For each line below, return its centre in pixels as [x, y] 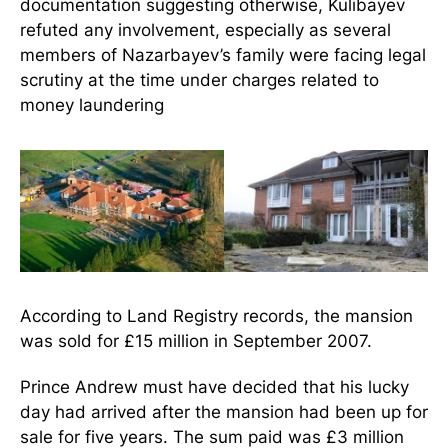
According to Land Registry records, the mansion [216, 316]
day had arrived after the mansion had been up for [224, 412]
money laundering [92, 105]
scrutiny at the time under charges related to [199, 80]
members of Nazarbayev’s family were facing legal [223, 55]
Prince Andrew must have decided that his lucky [214, 387]
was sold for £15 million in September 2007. [196, 341]
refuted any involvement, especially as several [205, 30]
